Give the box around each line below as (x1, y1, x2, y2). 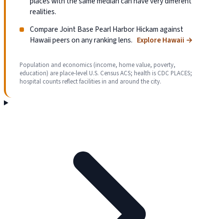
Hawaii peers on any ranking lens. (29, 34, 134, 45)
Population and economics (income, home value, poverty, (20, 60, 175, 69)
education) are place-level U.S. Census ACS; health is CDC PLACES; (20, 68, 192, 78)
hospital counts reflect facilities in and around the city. (20, 77, 161, 86)
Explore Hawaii (137, 34, 185, 45)
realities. (29, 6, 56, 18)
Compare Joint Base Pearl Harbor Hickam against (29, 23, 183, 35)
